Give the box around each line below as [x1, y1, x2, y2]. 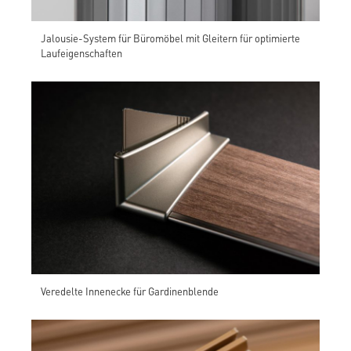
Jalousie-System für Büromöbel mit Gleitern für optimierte [41, 31, 300, 46]
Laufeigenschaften [41, 45, 122, 61]
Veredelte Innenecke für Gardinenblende [41, 283, 219, 299]
